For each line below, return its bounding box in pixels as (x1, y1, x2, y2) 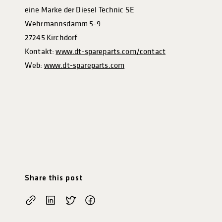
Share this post (25, 174, 83, 182)
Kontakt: (25, 47, 56, 56)
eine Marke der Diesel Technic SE (25, 5, 135, 14)
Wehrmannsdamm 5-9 (25, 19, 101, 28)
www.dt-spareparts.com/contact (55, 47, 166, 56)
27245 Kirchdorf (25, 33, 78, 42)
